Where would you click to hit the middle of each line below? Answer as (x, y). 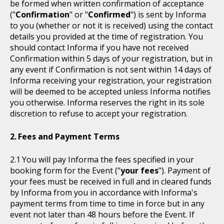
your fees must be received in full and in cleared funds (111, 181)
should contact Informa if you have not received (99, 47)
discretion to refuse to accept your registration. (99, 113)
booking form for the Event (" (65, 170)
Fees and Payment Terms (69, 136)
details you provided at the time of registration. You (106, 36)
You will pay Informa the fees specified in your (108, 159)
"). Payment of (184, 170)
